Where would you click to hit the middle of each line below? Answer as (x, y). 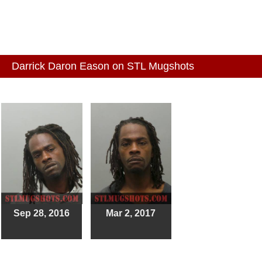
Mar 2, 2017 (131, 213)
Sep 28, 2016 (42, 213)
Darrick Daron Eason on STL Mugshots (103, 66)
